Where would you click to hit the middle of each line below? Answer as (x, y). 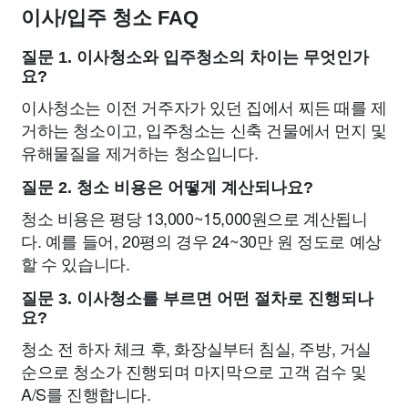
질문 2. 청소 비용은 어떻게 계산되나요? (167, 188)
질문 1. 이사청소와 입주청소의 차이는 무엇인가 (195, 57)
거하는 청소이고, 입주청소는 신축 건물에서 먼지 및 (204, 129)
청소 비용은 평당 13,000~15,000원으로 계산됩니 (194, 218)
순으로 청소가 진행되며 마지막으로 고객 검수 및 (194, 371)
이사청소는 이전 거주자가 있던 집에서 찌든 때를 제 (204, 107)
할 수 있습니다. (76, 263)
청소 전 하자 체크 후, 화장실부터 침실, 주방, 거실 (197, 348)
